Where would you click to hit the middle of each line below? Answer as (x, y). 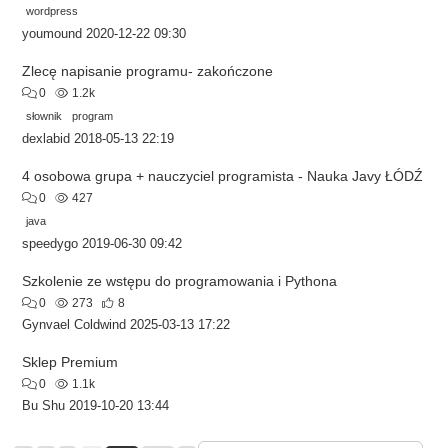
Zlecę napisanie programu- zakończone (147, 70)
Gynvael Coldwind (74, 324)
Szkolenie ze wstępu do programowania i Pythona (179, 280)
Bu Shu (43, 405)
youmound (52, 33)
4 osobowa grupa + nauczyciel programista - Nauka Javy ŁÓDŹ (222, 175)
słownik (44, 115)
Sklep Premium (70, 361)
